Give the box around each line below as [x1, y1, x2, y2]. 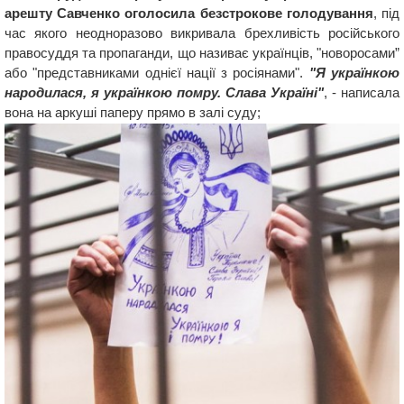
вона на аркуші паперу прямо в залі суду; [5, 105, 261, 120]
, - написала [324, 85, 399, 100]
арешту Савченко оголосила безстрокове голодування [5, 5, 373, 21]
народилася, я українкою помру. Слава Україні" [5, 85, 324, 100]
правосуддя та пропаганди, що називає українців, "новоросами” [5, 45, 399, 60]
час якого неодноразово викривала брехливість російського [5, 25, 399, 41]
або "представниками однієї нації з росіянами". [5, 65, 309, 80]
